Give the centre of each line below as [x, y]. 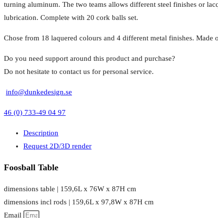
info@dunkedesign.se [39, 92]
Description [41, 133]
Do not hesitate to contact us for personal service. [79, 72]
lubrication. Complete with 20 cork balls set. [71, 18]
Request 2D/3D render [57, 146]
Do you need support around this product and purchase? [90, 59]
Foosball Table [31, 168]
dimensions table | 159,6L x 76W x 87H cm [70, 189]
